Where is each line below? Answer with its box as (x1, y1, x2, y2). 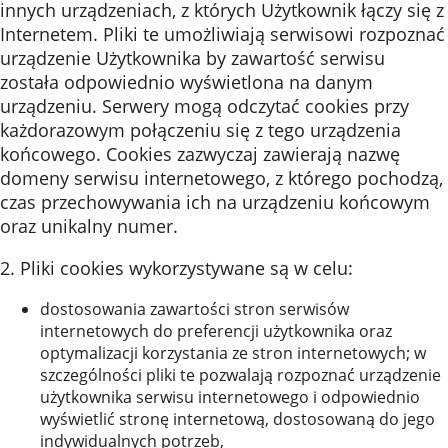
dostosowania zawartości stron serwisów (40, 298, 349, 320)
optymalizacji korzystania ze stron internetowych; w (40, 342, 426, 364)
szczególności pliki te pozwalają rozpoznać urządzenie (40, 364, 441, 386)
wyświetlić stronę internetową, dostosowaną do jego (40, 408, 435, 430)
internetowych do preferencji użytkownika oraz (40, 320, 392, 342)
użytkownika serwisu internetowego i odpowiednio (40, 386, 420, 408)
